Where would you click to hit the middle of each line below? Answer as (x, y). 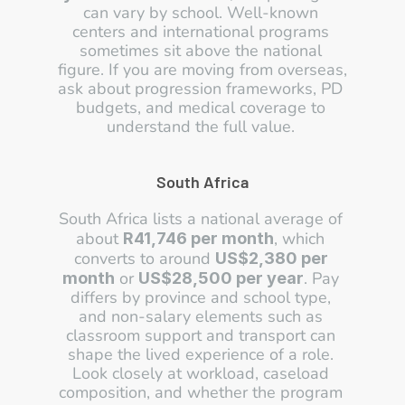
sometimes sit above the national (200, 51)
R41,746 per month (198, 238)
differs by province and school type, (200, 297)
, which (299, 239)
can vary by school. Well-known (200, 13)
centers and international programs (200, 32)
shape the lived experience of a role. (200, 354)
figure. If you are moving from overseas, (202, 70)
